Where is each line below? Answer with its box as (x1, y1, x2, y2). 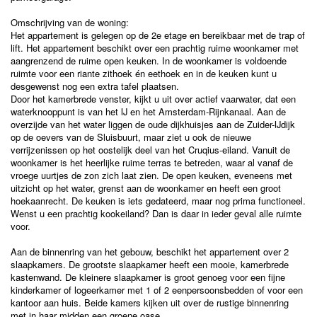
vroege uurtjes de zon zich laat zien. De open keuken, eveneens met (11, 168, 292, 182)
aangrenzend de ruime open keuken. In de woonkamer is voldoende (11, 54, 287, 67)
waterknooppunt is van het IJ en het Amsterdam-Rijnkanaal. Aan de (11, 105, 286, 118)
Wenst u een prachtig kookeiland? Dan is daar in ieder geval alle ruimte (11, 207, 301, 220)
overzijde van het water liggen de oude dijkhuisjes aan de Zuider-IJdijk (11, 117, 295, 131)
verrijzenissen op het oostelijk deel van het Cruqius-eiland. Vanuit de (11, 143, 290, 156)
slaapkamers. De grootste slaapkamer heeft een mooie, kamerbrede (11, 258, 289, 271)
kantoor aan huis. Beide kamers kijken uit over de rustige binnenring (11, 296, 289, 309)
